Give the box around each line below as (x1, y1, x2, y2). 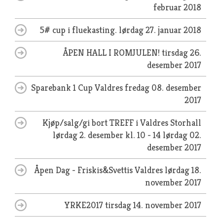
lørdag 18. (165, 164, 201, 176)
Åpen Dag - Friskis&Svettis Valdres (35, 164, 165, 176)
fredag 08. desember (125, 82, 201, 93)
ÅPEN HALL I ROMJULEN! (63, 47, 162, 58)
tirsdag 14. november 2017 (105, 199, 201, 211)
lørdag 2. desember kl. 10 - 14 (53, 129, 163, 141)
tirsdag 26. (162, 47, 201, 58)
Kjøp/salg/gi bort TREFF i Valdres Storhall (42, 117, 201, 128)
